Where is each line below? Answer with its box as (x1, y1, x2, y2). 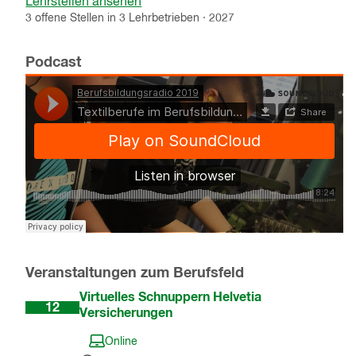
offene (32, 13, 71, 25)
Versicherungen (79, 307, 173, 320)
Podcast (25, 56, 82, 71)
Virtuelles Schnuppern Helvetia (79, 291, 262, 304)
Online (105, 336, 138, 348)
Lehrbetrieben (129, 13, 200, 25)
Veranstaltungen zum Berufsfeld (25, 266, 245, 281)
